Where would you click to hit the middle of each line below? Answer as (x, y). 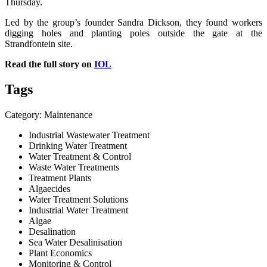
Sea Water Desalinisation (75, 242)
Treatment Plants (60, 178)
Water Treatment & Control (80, 156)
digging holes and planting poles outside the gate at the (133, 33)
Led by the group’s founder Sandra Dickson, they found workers (133, 22)
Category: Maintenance (49, 114)
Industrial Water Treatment (78, 210)
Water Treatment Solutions (78, 199)
